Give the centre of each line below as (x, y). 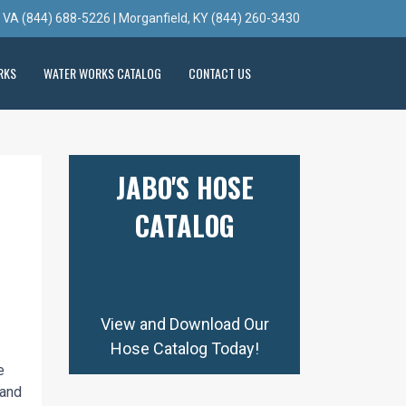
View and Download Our (184, 324)
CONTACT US (219, 73)
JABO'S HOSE (184, 187)
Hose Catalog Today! (184, 348)
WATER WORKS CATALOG (102, 73)
